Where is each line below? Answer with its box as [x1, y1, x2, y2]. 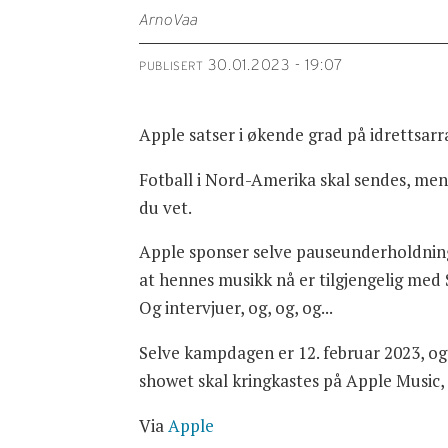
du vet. [139, 195, 193, 219]
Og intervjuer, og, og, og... [139, 296, 334, 320]
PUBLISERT [139, 58, 204, 72]
